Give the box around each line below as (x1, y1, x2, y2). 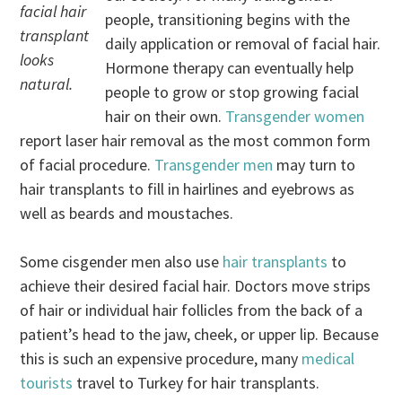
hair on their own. (105, 106, 226, 127)
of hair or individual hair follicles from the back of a (20, 300, 363, 320)
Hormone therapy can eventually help (105, 57, 354, 78)
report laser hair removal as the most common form (20, 130, 371, 151)
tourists (20, 372, 74, 393)
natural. (20, 74, 74, 94)
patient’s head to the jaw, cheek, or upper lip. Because (20, 324, 380, 345)
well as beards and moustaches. (20, 203, 234, 223)
